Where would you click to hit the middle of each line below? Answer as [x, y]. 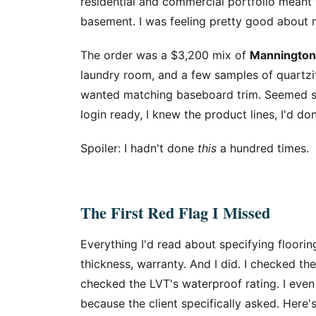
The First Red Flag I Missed [175, 213]
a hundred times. [263, 148]
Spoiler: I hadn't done [139, 148]
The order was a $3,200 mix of [165, 55]
